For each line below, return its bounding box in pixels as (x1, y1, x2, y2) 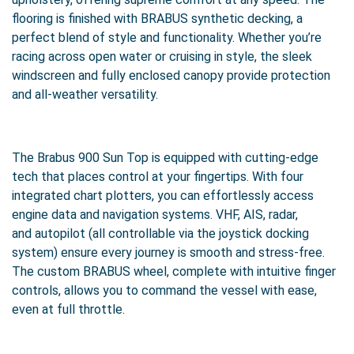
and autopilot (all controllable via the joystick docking (12, 226, 309, 241)
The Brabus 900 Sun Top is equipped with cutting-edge (12, 150, 318, 165)
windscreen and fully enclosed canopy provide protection (12, 68, 330, 83)
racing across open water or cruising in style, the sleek (12, 49, 312, 64)
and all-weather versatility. (12, 87, 158, 102)
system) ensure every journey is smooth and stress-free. (12, 245, 325, 260)
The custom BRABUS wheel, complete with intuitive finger (12, 264, 336, 279)
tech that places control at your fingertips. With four (12, 169, 303, 184)
